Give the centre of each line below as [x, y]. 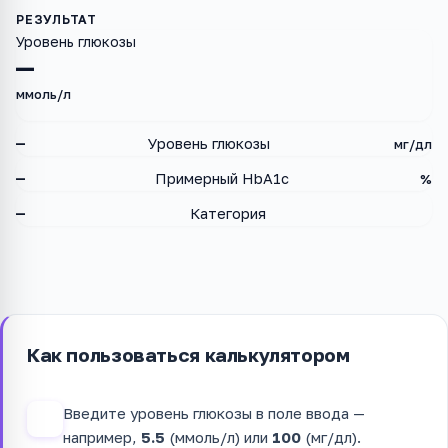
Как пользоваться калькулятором [188, 354]
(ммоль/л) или [218, 436]
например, [102, 436]
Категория [228, 213]
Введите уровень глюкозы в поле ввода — [214, 412]
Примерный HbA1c [222, 178]
